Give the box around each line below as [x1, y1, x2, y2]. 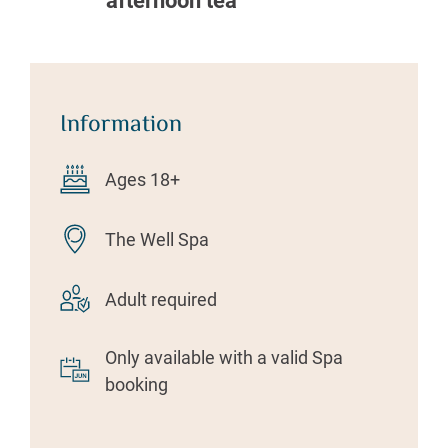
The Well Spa [105, 228, 209, 250]
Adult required [105, 288, 217, 310]
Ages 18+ [105, 168, 180, 190]
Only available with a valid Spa [105, 347, 343, 368]
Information [60, 107, 182, 144]
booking [105, 374, 168, 395]
